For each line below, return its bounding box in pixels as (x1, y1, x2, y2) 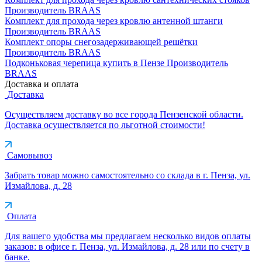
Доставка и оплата (5, 78, 78, 89)
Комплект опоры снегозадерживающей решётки (5, 36, 198, 47)
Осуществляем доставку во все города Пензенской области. (5, 109, 243, 119)
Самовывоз (7, 150, 52, 160)
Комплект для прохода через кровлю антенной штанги (5, 15, 223, 26)
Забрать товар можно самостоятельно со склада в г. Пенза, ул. (5, 170, 250, 180)
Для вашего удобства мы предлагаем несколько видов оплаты (5, 230, 251, 241)
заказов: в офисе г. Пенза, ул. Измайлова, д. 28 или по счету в (5, 241, 250, 251)
